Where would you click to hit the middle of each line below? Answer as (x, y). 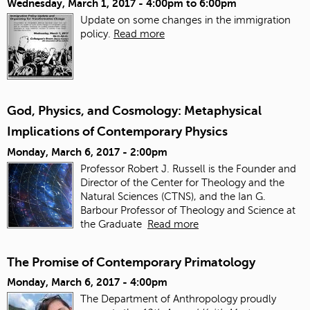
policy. (97, 34)
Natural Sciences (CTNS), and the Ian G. (173, 196)
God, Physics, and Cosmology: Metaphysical (134, 111)
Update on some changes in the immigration (185, 20)
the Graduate (114, 224)
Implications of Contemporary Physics (117, 132)
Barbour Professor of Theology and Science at (188, 210)
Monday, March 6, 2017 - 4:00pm (87, 282)
